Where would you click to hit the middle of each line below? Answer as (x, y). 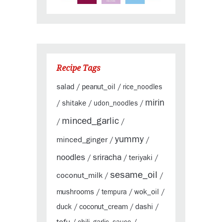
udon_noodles (116, 104)
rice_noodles (142, 87)
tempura (114, 193)
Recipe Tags (78, 68)
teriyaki (141, 158)
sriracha (107, 158)
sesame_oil (134, 175)
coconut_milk (80, 176)
